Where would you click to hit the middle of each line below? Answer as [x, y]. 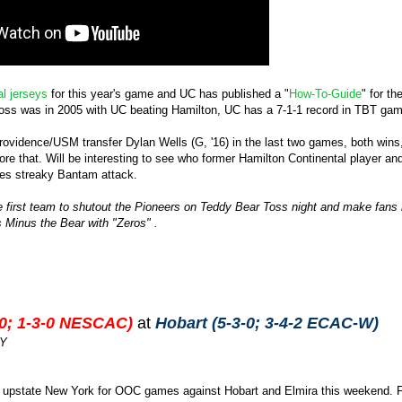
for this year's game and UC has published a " [168, 94]
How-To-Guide [325, 94]
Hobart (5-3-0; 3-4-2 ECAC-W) [269, 323]
